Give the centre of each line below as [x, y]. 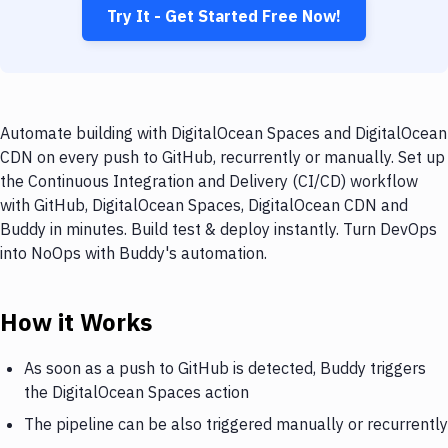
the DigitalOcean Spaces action [136, 391]
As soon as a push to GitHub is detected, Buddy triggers [225, 367]
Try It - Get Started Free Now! [224, 16]
